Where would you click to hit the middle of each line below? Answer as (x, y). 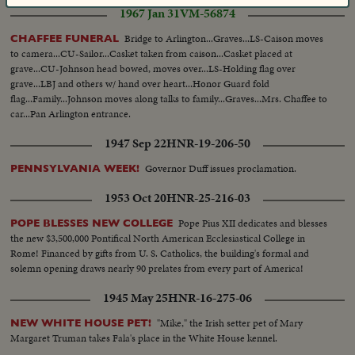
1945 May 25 (136, 298)
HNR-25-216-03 (208, 198)
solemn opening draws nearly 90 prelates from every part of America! (157, 268)
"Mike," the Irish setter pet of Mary (230, 323)
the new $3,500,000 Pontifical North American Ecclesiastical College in (158, 238)
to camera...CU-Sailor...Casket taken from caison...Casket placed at (152, 53)
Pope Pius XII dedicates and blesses (253, 223)
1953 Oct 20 (136, 198)
